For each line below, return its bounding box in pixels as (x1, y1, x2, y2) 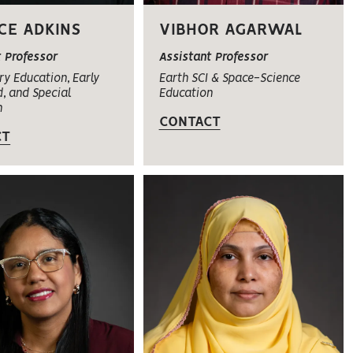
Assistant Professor (158, 51, 268, 63)
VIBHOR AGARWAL (158, 22, 303, 38)
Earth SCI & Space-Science (158, 72, 300, 84)
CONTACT (158, 115, 221, 128)
